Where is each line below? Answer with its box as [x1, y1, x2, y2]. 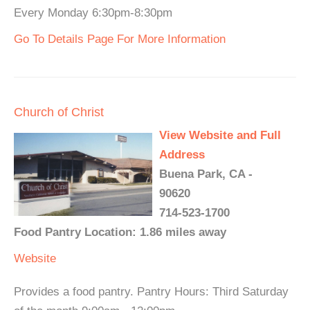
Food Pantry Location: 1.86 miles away [14, 225, 226, 239]
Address [159, 147, 205, 161]
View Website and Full [159, 128, 281, 142]
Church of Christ [14, 104, 104, 119]
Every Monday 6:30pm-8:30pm [14, 6, 172, 19]
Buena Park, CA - [159, 167, 253, 181]
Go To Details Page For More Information [14, 32, 226, 46]
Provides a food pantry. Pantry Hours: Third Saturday [14, 284, 289, 298]
